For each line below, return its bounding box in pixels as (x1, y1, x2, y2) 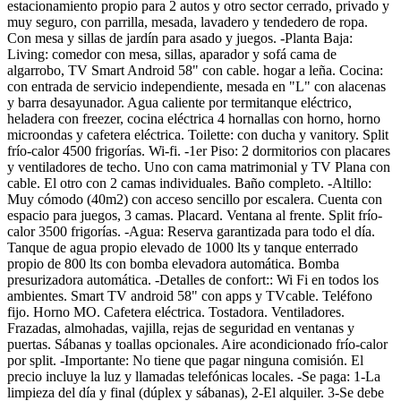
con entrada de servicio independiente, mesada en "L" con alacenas (7, 78, 386, 94)
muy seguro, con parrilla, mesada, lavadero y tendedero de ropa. (7, 13, 368, 30)
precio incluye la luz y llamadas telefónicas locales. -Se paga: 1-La (7, 368, 380, 384)
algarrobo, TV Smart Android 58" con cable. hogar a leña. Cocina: (7, 62, 383, 78)
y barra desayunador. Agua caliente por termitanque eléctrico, (7, 94, 352, 110)
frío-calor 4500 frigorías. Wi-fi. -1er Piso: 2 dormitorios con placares (7, 142, 390, 158)
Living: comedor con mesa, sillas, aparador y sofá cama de (7, 46, 337, 62)
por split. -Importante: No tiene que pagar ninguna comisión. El (7, 352, 363, 368)
